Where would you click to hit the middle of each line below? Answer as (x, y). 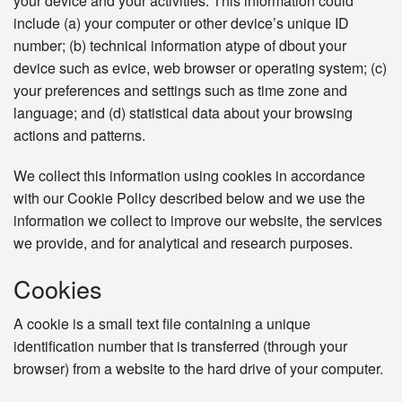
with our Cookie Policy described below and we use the (189, 198)
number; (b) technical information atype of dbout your (180, 46)
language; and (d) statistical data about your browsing (183, 113)
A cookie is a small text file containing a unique (162, 324)
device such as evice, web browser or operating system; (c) (200, 68)
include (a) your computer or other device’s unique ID (181, 23)
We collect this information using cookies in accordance (189, 176)
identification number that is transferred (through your (180, 346)
